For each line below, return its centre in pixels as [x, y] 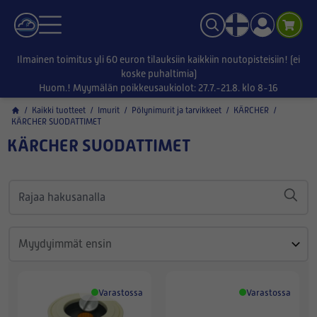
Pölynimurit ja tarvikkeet [177, 110]
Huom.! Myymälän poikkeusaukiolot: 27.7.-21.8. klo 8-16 [158, 88]
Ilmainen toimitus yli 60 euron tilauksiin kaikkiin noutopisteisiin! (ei [158, 59]
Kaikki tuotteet [59, 110]
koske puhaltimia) [158, 74]
